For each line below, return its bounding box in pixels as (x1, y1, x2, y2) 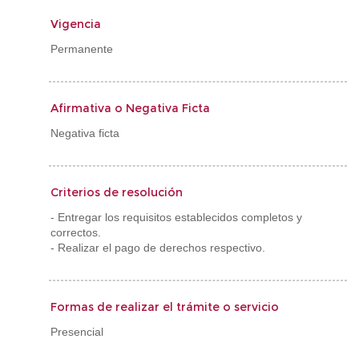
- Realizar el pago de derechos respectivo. (50, 241, 265, 254)
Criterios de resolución (50, 185, 183, 200)
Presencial (50, 325, 103, 338)
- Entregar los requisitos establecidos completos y (50, 211, 302, 224)
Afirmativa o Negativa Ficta (50, 101, 210, 115)
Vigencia (50, 17, 101, 31)
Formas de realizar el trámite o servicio (50, 300, 279, 314)
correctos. (50, 226, 101, 239)
